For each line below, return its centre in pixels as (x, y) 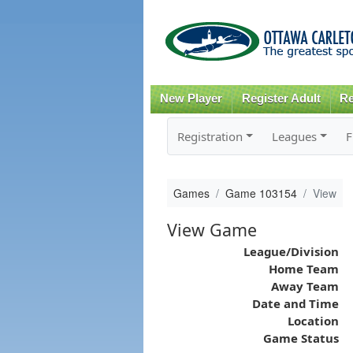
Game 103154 (261, 193)
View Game (212, 229)
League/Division (291, 251)
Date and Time (295, 303)
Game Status (301, 338)
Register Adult (281, 98)
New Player (191, 98)
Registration (210, 136)
